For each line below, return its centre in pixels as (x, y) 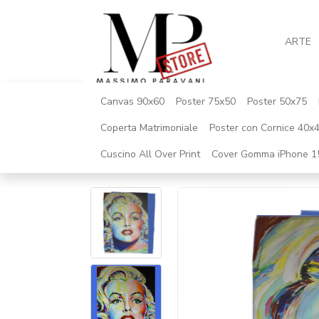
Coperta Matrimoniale (149, 128)
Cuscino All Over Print (150, 154)
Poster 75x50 (206, 101)
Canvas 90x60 (132, 101)
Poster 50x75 (277, 101)
